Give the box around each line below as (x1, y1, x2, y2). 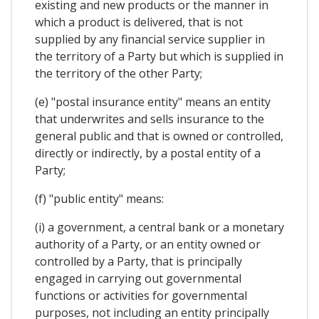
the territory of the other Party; (35, 66, 202, 82)
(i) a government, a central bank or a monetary (35, 219, 284, 236)
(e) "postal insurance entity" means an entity (35, 94, 271, 110)
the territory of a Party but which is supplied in (35, 48, 283, 65)
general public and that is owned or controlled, (35, 128, 283, 145)
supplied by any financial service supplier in (35, 31, 265, 48)
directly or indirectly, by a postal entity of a (35, 145, 261, 162)
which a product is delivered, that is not (35, 14, 243, 31)
